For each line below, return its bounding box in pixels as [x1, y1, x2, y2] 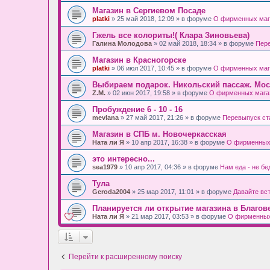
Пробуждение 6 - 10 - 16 [92, 104, 183, 114]
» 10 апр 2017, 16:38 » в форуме [124, 138, 227, 146]
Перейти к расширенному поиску [69, 252, 182, 261]
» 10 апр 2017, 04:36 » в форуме [118, 163, 220, 171]
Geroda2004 [92, 187, 130, 195]
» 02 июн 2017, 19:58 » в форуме [105, 89, 209, 96]
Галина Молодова [92, 39, 152, 47]
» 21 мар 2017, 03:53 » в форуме [124, 212, 228, 220]
